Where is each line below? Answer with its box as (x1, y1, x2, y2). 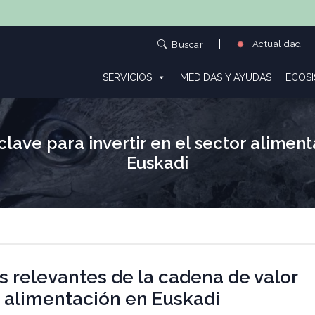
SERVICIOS (102, 72, 152, 83)
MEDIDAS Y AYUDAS (179, 72, 271, 83)
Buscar (172, 39, 204, 50)
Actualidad (250, 38, 302, 49)
